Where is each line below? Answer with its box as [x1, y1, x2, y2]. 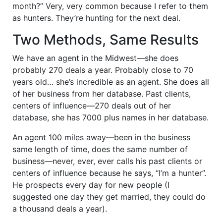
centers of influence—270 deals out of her [12, 100, 171, 111]
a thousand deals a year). [12, 203, 107, 214]
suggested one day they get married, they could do [12, 191, 206, 202]
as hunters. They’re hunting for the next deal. [12, 12, 180, 23]
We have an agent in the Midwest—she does [12, 53, 178, 63]
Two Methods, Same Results [12, 31, 199, 48]
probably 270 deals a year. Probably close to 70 [12, 64, 193, 75]
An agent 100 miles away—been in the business [12, 132, 190, 142]
